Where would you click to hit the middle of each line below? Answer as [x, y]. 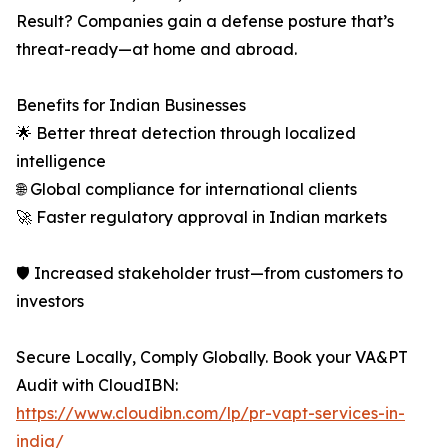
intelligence [61, 161]
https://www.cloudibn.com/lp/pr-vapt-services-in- [210, 413]
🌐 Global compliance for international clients [186, 189]
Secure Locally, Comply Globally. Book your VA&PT [212, 357]
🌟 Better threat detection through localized [186, 133]
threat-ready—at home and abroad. [156, 49]
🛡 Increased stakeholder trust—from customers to [209, 273]
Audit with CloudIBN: [97, 385]
